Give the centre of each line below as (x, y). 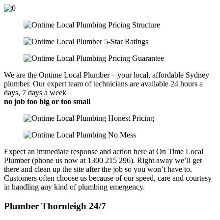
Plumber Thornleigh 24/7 (55, 206)
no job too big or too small (47, 101)
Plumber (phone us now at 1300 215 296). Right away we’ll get (103, 160)
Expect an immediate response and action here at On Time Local (104, 151)
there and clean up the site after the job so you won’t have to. (98, 169)
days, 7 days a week (35, 93)
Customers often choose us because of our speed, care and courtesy (108, 178)
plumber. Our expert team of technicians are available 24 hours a (103, 84)
